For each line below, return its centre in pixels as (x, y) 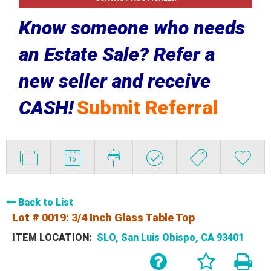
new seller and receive (114, 81)
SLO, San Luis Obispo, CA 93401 (170, 237)
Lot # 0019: (42, 217)
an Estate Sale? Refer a (116, 54)
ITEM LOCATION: (52, 237)
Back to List (46, 202)
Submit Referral (147, 107)
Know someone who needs (132, 28)
